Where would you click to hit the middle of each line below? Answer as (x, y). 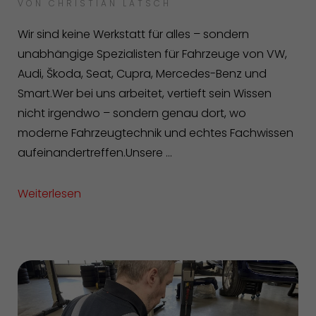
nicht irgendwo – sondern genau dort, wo (132, 113)
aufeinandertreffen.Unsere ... (95, 152)
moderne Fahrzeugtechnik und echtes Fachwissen (156, 133)
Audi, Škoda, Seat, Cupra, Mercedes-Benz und (142, 73)
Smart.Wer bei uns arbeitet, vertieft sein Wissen (145, 93)
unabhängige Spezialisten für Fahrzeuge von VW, (152, 54)
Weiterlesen (49, 193)
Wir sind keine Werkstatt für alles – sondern (133, 34)
